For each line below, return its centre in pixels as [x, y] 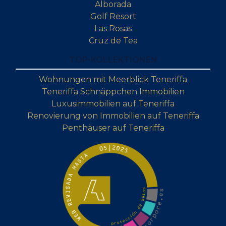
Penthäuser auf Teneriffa [113, 128]
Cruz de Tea [113, 41]
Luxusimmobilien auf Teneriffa [113, 104]
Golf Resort [113, 16]
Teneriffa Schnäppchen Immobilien [113, 92]
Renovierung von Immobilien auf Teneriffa [113, 116]
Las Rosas [113, 29]
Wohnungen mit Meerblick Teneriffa [113, 79]
